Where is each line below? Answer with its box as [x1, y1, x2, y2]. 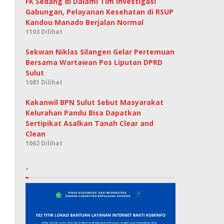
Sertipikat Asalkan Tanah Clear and [25, 118, 154, 128]
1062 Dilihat [25, 139, 63, 148]
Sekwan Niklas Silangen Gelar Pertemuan [25, 47, 175, 57]
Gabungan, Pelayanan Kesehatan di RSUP [25, 7, 174, 17]
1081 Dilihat [25, 78, 63, 87]
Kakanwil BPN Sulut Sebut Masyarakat [25, 97, 164, 107]
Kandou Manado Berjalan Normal [25, 17, 144, 27]
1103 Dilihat [25, 27, 63, 36]
